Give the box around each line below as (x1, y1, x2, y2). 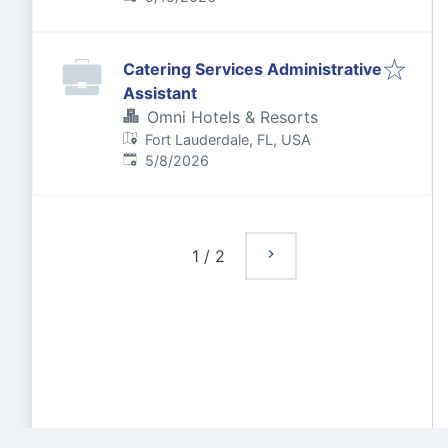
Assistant (123, 83, 197, 103)
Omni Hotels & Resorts (147, 107, 318, 127)
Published (122, 151, 188, 168)
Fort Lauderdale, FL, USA (145, 131, 312, 148)
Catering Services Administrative (123, 59, 382, 79)
